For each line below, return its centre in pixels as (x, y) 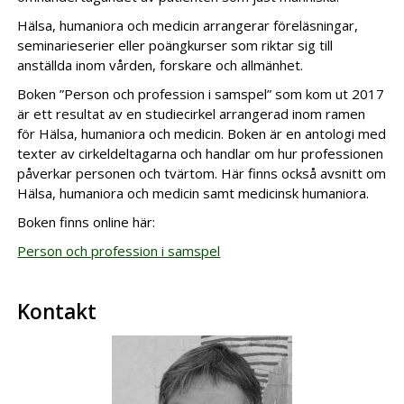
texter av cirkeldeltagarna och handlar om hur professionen (201, 153)
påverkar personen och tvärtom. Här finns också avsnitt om (202, 173)
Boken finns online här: (87, 222)
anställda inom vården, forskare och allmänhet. (161, 65)
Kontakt (57, 312)
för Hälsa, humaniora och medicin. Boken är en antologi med (202, 133)
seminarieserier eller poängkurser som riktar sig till (175, 45)
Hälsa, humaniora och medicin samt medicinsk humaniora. (195, 193)
